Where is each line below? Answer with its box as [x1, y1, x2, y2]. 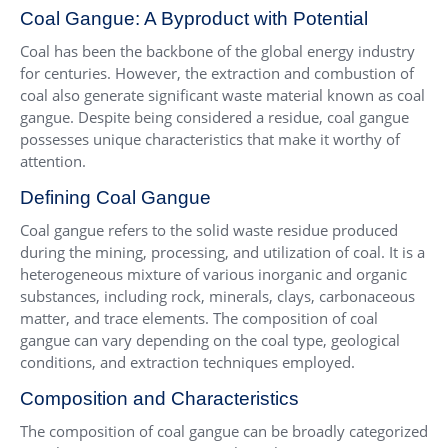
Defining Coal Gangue [20, 186, 211, 208]
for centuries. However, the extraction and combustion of [20, 62, 414, 83]
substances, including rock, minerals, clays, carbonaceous [20, 285, 415, 306]
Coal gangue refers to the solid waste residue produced [20, 219, 398, 240]
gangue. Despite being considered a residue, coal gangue [20, 106, 409, 127]
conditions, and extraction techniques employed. [20, 351, 355, 372]
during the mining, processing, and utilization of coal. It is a [20, 241, 425, 262]
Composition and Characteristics [20, 387, 299, 409]
